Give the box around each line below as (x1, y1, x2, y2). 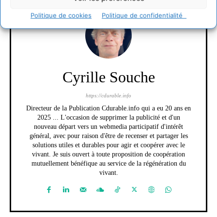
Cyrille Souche (62, 68, 155, 86)
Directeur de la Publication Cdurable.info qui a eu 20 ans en (26, 104, 191, 112)
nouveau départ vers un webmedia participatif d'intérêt (34, 123, 183, 130)
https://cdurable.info (86, 92, 131, 98)
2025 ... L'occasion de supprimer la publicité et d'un (37, 113, 180, 121)
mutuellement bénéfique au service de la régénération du (31, 159, 186, 167)
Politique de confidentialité (102, 11, 186, 19)
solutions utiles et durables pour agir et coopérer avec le (32, 141, 185, 149)
